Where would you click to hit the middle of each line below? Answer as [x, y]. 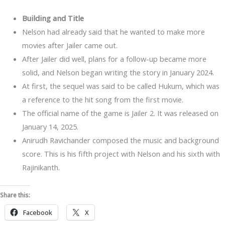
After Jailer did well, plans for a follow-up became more [114, 59]
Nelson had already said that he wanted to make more [113, 31]
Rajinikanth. [41, 167]
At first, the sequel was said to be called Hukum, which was [121, 86]
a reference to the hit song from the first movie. [102, 99]
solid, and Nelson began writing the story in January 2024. [118, 72]
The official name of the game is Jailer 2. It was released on [120, 113]
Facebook [38, 212]
